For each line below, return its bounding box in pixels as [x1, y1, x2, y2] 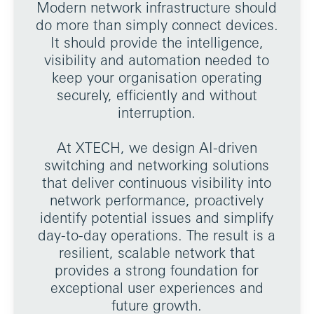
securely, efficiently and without [56, 86, 257, 104]
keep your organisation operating [51, 69, 262, 86]
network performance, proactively [50, 191, 264, 209]
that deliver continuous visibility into [42, 174, 272, 191]
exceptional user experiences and [50, 279, 264, 296]
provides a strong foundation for [55, 261, 259, 279]
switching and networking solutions [44, 156, 270, 174]
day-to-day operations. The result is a [38, 226, 276, 244]
